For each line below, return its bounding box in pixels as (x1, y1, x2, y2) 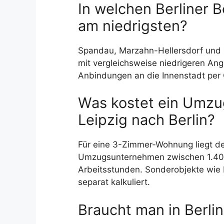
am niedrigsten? (78, 16, 187, 34)
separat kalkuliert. (78, 177, 150, 187)
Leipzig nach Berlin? (78, 111, 215, 129)
